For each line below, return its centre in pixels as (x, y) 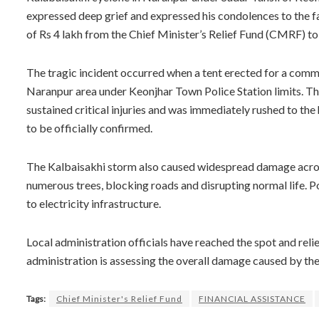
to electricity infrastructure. (94, 203)
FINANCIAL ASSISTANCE (252, 298)
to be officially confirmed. (89, 127)
